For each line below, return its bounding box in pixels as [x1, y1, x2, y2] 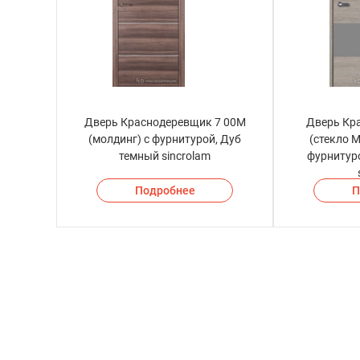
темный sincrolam [119, 149, 211, 163]
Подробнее [134, 184, 195, 198]
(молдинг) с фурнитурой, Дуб [88, 133, 241, 146]
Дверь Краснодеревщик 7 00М [84, 116, 246, 129]
